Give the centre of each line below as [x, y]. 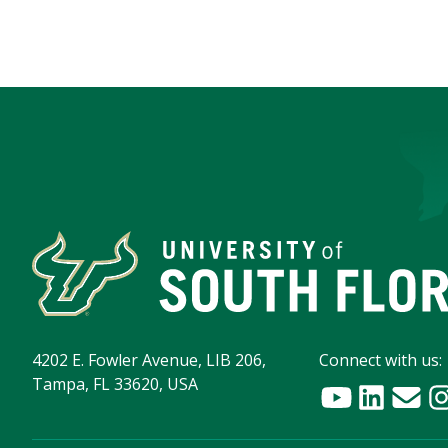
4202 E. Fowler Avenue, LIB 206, [149, 360]
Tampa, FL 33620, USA [115, 384]
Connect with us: [381, 360]
